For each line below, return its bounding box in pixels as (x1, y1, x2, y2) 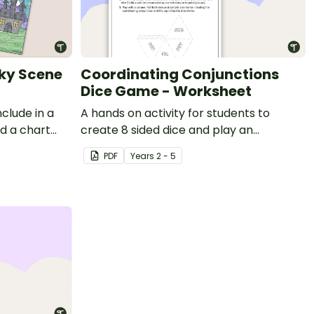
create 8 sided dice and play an (81, 121, 253, 138)
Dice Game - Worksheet (81, 81, 252, 101)
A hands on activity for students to (81, 104, 270, 121)
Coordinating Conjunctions (81, 64, 279, 84)
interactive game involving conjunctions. (81, 138, 301, 155)
